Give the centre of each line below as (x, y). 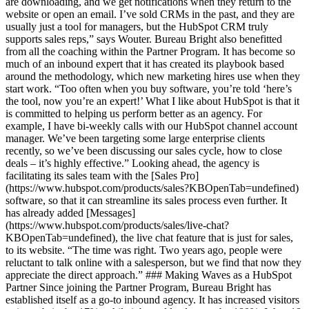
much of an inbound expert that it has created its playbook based (145, 64)
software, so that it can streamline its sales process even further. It (146, 200)
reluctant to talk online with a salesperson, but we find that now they (153, 262)
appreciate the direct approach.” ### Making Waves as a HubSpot (149, 275)
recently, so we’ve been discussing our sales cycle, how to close (144, 151)
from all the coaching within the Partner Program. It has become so (150, 51)
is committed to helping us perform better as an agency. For (134, 113)
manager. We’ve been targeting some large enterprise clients (135, 138)
